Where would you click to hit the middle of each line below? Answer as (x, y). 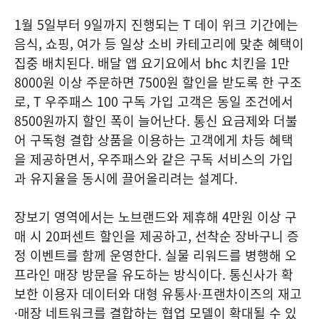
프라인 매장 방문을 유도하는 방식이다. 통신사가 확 (154, 274)
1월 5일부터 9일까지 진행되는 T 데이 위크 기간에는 (156, 25)
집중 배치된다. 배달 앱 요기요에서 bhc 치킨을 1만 (152, 63)
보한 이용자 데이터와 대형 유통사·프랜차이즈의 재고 (158, 294)
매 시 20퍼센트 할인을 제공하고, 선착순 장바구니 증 (157, 236)
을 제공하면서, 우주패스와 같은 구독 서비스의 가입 (154, 159)
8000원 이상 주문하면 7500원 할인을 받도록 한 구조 (158, 82)
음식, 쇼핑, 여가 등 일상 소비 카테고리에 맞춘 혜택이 (159, 44)
